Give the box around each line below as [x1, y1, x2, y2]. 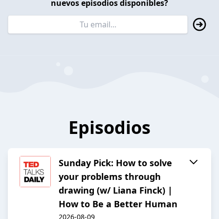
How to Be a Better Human [59, 198, 177, 210]
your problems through [59, 171, 161, 183]
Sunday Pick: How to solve [59, 157, 172, 169]
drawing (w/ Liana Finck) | [59, 184, 173, 197]
